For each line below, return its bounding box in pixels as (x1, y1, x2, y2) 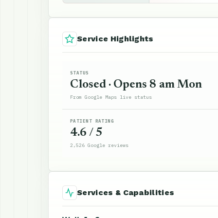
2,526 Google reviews (70, 142, 128, 148)
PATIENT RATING (70, 118, 114, 124)
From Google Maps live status (70, 94, 152, 100)
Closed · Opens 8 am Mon (70, 79, 202, 91)
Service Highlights (77, 34, 154, 43)
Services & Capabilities (77, 188, 175, 197)
